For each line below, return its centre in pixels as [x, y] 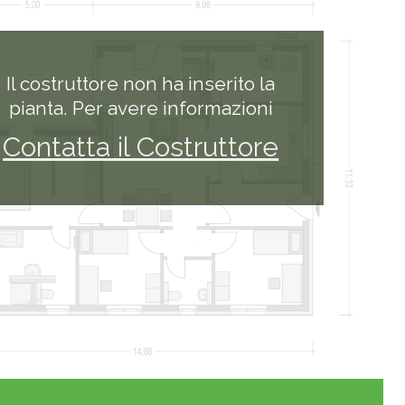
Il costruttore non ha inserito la [141, 84]
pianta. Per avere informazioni [141, 108]
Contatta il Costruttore [141, 147]
